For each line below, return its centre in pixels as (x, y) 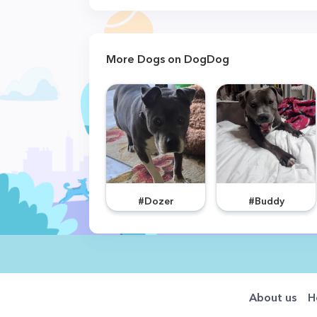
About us (272, 297)
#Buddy (266, 201)
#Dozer (156, 201)
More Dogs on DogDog (168, 59)
